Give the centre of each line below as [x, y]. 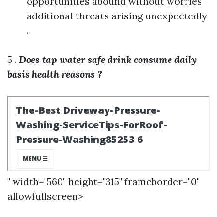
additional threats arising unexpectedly [117, 16]
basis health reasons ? [55, 74]
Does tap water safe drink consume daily [108, 59]
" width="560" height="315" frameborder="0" [103, 181]
